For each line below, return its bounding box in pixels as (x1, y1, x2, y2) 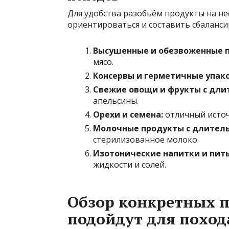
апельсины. (93, 95, 139, 107)
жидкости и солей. (93, 159, 166, 171)
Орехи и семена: (93, 109, 163, 121)
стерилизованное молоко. (93, 134, 199, 146)
